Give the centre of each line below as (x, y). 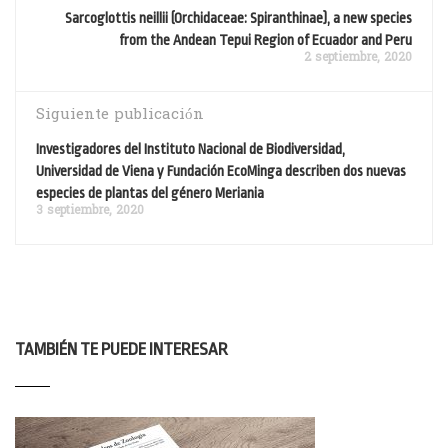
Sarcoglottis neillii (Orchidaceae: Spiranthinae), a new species (238, 17)
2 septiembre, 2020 (358, 57)
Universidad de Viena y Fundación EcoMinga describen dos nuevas (221, 170)
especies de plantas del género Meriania (150, 192)
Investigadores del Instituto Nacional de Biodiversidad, (190, 148)
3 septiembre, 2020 (90, 210)
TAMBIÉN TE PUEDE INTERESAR (121, 349)
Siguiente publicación (120, 114)
